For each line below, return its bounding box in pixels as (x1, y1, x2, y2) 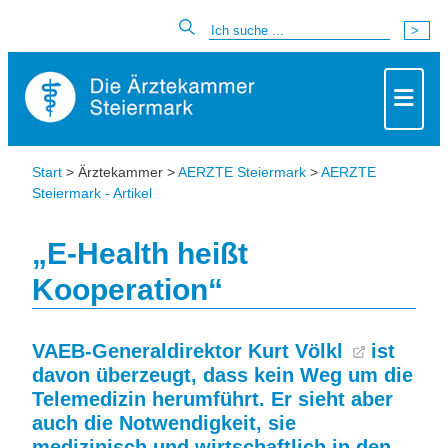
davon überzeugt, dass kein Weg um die (32, 364, 413, 386)
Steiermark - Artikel (32, 185, 152, 201)
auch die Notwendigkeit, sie (32, 412, 296, 434)
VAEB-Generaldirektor (32, 340, 248, 362)
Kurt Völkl (248, 340, 349, 362)
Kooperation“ (32, 273, 223, 306)
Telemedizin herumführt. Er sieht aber (32, 388, 393, 410)
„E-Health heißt (32, 237, 248, 270)
